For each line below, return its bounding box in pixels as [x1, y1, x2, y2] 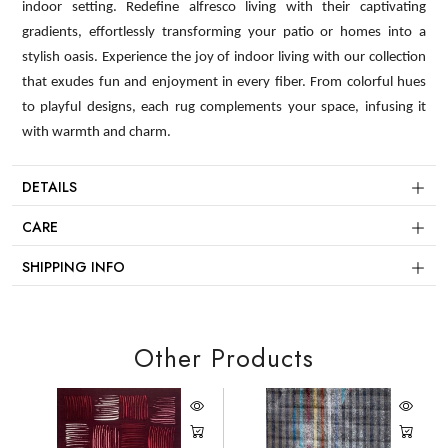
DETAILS [22, 176, 77, 197]
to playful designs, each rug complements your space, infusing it [22, 99, 426, 115]
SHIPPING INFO [22, 256, 125, 277]
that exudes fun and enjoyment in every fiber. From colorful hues [22, 74, 426, 90]
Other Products [134, 339, 314, 376]
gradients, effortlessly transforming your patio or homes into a [22, 24, 426, 40]
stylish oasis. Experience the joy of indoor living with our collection [22, 49, 426, 65]
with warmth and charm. [22, 124, 171, 140]
